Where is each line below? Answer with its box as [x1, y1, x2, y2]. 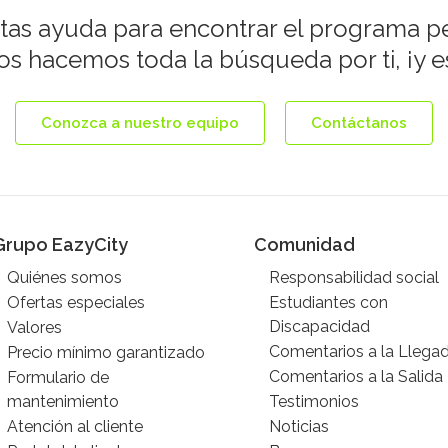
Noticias [268, 417, 329, 436]
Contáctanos [311, 114, 407, 132]
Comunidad [253, 234, 355, 255]
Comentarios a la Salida [268, 367, 443, 386]
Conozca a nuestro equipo [41, 114, 239, 132]
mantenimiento [7, 392, 120, 411]
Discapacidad [268, 317, 370, 336]
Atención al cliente [7, 417, 144, 436]
